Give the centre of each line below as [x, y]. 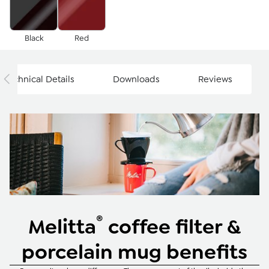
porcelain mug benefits [134, 252]
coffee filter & [172, 226]
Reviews [215, 79]
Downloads [136, 79]
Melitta [62, 226]
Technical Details [39, 79]
